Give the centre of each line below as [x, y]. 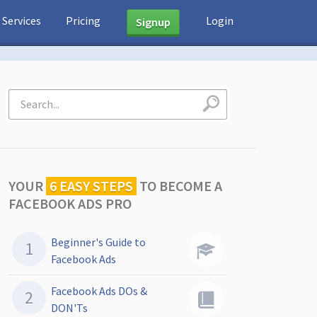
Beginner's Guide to [98, 242]
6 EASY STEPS [91, 186]
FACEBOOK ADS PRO [70, 203]
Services [22, 21]
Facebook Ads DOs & [99, 291]
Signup [153, 22]
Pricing [83, 21]
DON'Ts [69, 308]
